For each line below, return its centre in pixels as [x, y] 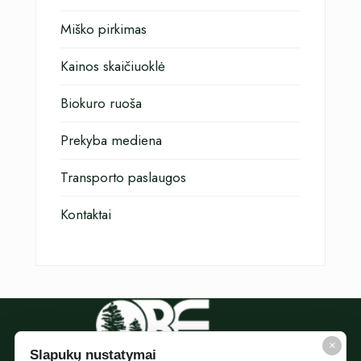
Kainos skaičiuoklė [113, 66]
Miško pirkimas [104, 29]
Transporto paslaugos [123, 177]
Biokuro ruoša [101, 103]
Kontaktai [86, 214]
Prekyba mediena [111, 140]
